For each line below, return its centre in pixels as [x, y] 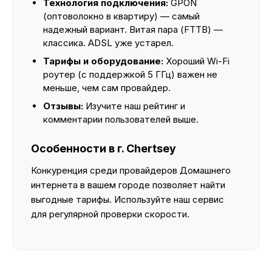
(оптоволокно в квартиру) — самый [121, 16]
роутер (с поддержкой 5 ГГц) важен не [130, 74]
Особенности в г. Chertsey [104, 148]
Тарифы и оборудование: [103, 61]
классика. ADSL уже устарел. [108, 43]
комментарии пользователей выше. [121, 119]
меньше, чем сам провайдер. [107, 88]
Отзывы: [63, 106]
